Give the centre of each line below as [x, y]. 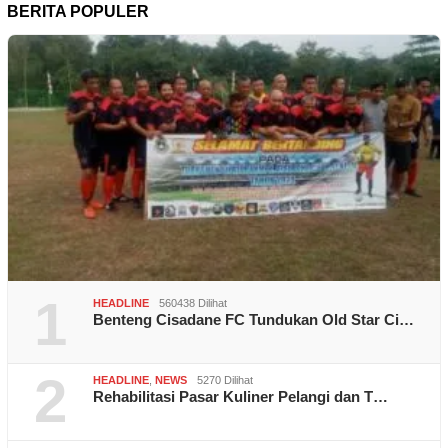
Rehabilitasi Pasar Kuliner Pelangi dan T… [240, 397]
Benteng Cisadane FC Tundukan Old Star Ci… [253, 320]
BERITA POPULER [78, 12]
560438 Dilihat [193, 303]
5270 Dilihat [225, 380]
